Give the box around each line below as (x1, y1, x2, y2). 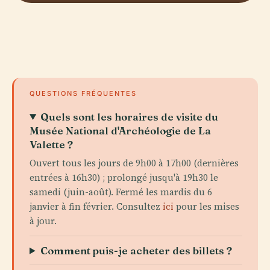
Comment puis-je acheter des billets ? (40, 243, 233, 257)
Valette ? (30, 137, 73, 151)
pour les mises (174, 199, 239, 213)
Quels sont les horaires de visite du (40, 110, 219, 123)
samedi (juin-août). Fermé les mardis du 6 (30, 185, 212, 198)
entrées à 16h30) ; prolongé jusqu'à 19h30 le (30, 171, 218, 184)
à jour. (30, 214, 57, 227)
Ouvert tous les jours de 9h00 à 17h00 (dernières (30, 156, 239, 169)
